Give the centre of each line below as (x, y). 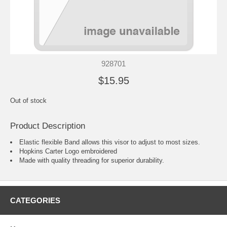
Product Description (48, 126)
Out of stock (28, 100)
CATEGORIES (35, 200)
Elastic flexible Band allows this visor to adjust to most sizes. (110, 142)
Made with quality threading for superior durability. (92, 160)
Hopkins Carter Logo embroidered (68, 151)
